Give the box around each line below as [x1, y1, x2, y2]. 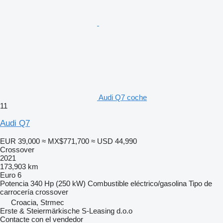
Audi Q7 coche [99, 93, 147, 102]
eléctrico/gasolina [130, 179, 187, 188]
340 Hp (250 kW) [30, 179, 86, 188]
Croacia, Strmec [11, 198, 64, 207]
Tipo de [189, 179, 212, 188]
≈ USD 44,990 [91, 136, 137, 145]
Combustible [88, 179, 128, 188]
